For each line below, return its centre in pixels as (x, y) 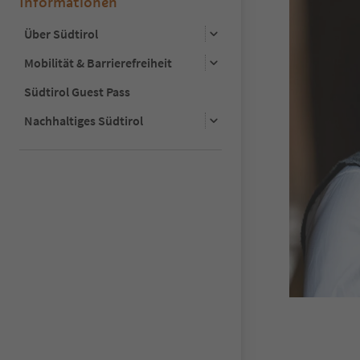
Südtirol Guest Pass (77, 91)
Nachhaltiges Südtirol (84, 120)
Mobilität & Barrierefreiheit (98, 62)
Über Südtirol (61, 33)
